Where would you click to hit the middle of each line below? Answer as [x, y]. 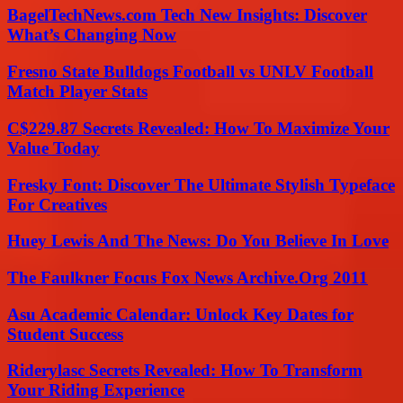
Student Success [65, 334]
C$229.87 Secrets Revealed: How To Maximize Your [198, 128]
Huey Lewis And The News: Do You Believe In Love [198, 241]
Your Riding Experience [96, 390]
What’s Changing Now [92, 35]
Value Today [54, 148]
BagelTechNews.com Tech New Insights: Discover [187, 15]
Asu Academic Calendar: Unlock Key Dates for [180, 314]
